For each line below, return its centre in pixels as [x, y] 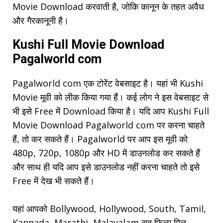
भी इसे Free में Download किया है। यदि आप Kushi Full [111, 111]
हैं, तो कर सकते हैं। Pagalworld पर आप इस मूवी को [100, 139]
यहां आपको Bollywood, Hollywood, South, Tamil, [109, 209]
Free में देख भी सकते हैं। [54, 181]
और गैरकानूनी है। [41, 21]
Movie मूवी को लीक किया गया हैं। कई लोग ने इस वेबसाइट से [111, 97]
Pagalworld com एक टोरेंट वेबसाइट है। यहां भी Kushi [108, 83]
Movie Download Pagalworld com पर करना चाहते [109, 125]
